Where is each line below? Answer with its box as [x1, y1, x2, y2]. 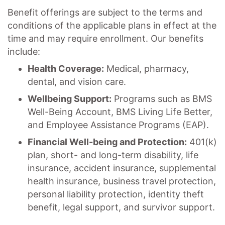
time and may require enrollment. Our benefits [8, 33, 203, 44]
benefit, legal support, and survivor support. [28, 202, 215, 212]
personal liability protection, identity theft [28, 189, 204, 199]
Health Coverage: [28, 63, 104, 74]
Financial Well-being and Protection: [28, 137, 187, 147]
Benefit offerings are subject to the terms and [8, 7, 202, 18]
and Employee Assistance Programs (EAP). [28, 120, 209, 130]
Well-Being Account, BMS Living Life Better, [28, 106, 212, 117]
